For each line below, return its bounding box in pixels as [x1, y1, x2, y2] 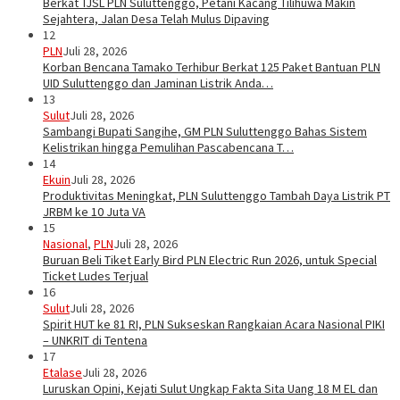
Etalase [43, 364, 82, 381]
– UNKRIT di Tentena [43, 332, 147, 349]
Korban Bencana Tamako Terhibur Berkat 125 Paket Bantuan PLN [43, 59, 380, 76]
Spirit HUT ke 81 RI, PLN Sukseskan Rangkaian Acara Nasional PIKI [43, 316, 385, 333]
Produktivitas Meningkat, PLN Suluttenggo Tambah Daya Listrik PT [43, 187, 390, 204]
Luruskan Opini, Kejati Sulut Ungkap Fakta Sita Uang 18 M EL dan [43, 380, 378, 397]
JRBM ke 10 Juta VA [43, 204, 146, 221]
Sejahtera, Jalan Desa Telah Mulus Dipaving [43, 11, 270, 28]
